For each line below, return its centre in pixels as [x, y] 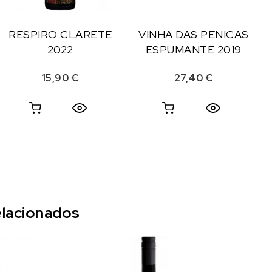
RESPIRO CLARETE [60, 35]
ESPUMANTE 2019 [193, 50]
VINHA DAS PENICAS [194, 35]
